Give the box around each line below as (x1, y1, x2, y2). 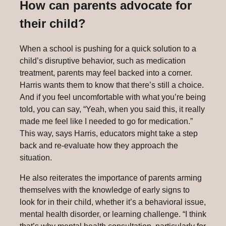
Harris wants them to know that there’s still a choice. (20, 80, 204, 89)
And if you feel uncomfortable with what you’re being (20, 92, 206, 101)
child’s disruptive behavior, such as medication (20, 56, 186, 65)
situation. (20, 153, 52, 162)
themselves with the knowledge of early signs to (20, 185, 190, 194)
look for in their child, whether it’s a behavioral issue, (20, 197, 206, 206)
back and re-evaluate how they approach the (20, 141, 178, 150)
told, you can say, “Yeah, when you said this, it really (20, 104, 205, 114)
